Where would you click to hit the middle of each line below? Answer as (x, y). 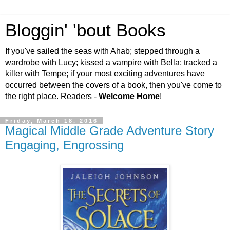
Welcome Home (129, 96)
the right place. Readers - (52, 96)
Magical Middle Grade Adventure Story (110, 131)
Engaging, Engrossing (64, 145)
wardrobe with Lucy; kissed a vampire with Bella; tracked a (111, 62)
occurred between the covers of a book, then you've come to (113, 85)
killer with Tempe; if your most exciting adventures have (105, 74)
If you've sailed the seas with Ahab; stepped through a (102, 51)
